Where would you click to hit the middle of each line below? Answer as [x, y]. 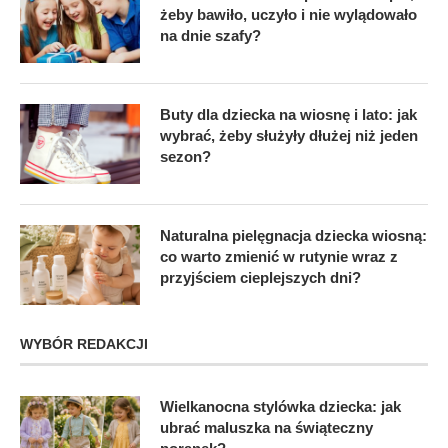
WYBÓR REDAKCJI [84, 344]
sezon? [185, 157]
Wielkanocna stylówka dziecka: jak [280, 407]
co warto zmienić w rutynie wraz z [279, 257]
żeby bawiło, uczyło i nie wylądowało [288, 15]
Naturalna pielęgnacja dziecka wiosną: [293, 236]
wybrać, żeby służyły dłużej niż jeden [289, 136]
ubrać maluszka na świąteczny [266, 428]
